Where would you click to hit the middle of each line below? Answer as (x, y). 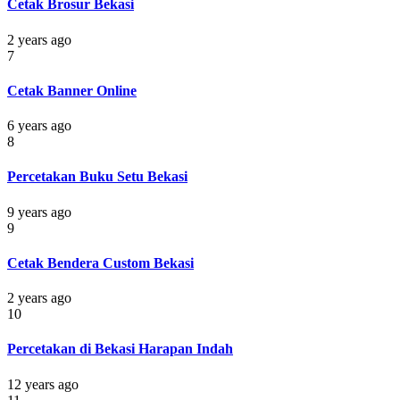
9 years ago (39, 212)
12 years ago (43, 384)
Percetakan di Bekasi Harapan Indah (120, 349)
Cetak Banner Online (72, 90)
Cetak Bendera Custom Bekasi (100, 262)
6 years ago (39, 126)
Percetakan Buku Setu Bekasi (97, 177)
